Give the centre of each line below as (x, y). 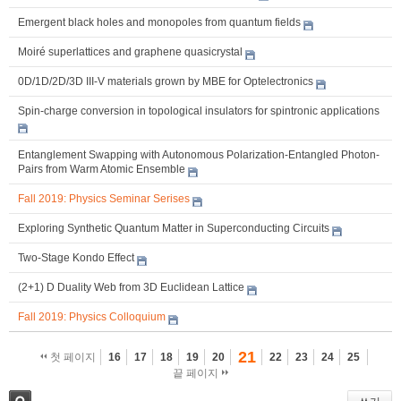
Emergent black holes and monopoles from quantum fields (159, 23)
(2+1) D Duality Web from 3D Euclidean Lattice (131, 288)
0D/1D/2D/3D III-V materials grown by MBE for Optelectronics (166, 82)
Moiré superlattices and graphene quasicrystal (130, 52)
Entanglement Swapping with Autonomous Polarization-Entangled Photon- (199, 155)
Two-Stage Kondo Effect (76, 258)
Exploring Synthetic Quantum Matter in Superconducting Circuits (174, 229)
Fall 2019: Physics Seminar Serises (104, 199)
